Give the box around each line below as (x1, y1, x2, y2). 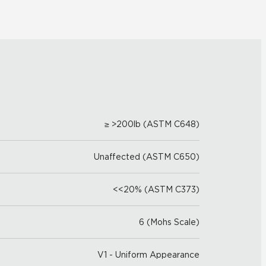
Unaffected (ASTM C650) (94, 152, 199, 161)
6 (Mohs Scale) (139, 217, 199, 227)
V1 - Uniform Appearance (97, 250, 199, 259)
